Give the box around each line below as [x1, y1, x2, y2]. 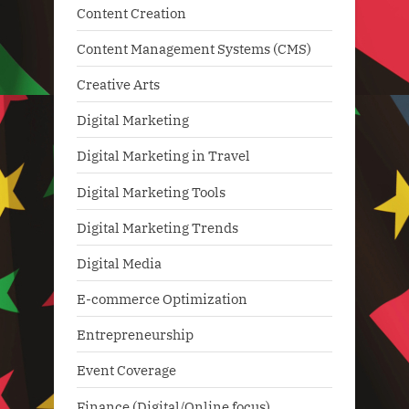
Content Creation [77, 3, 186, 22]
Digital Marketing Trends [77, 217, 238, 236]
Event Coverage [77, 361, 176, 380]
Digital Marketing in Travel [77, 146, 250, 165]
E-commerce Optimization [77, 289, 247, 309]
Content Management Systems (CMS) [77, 38, 311, 58]
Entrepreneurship [77, 325, 194, 344]
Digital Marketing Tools [77, 182, 225, 201]
